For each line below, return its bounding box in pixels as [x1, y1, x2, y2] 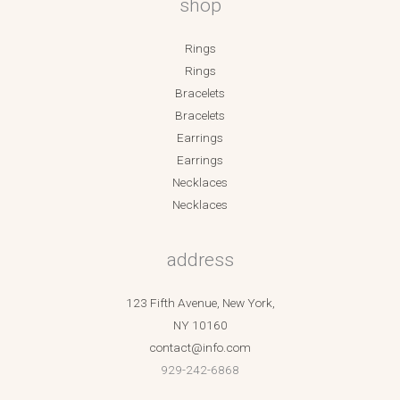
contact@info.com [149, 340, 251, 355]
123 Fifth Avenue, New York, [125, 296, 275, 311]
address [166, 249, 234, 271]
